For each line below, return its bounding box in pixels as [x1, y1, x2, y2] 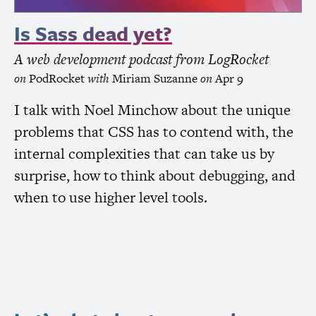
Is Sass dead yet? [14, 19, 172, 48]
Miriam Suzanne [112, 70, 197, 87]
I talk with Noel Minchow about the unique [14, 99, 291, 121]
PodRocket [29, 70, 85, 87]
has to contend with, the [134, 121, 293, 142]
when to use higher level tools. [14, 187, 207, 208]
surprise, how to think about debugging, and [14, 165, 296, 186]
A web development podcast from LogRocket [14, 49, 269, 70]
